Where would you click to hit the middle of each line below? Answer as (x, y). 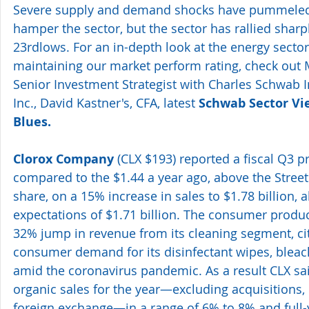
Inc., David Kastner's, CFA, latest (106, 102)
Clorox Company (63, 159)
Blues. (32, 121)
